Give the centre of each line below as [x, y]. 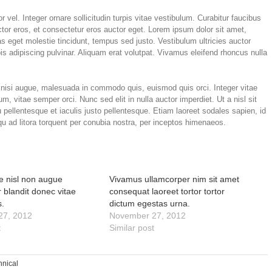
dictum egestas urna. [150, 203]
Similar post [132, 228]
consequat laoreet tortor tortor [167, 191]
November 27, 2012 [148, 216]
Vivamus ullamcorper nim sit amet [175, 179]
